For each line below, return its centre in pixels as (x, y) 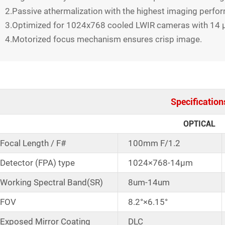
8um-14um (149, 182)
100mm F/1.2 (154, 143)
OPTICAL (200, 124)
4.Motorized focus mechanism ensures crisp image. (103, 39)
